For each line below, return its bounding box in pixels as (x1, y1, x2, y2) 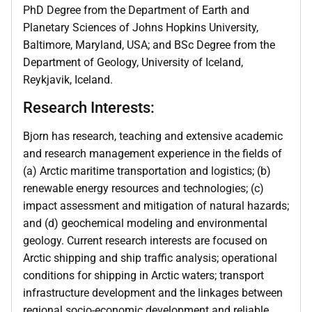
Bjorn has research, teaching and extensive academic (23, 130, 283, 143)
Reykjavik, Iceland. (23, 72, 113, 86)
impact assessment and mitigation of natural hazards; (23, 199, 289, 213)
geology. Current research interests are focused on (23, 234, 267, 248)
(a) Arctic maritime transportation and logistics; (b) (23, 164, 271, 178)
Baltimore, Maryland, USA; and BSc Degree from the (23, 38, 275, 52)
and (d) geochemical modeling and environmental (23, 217, 267, 231)
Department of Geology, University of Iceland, (23, 55, 243, 69)
